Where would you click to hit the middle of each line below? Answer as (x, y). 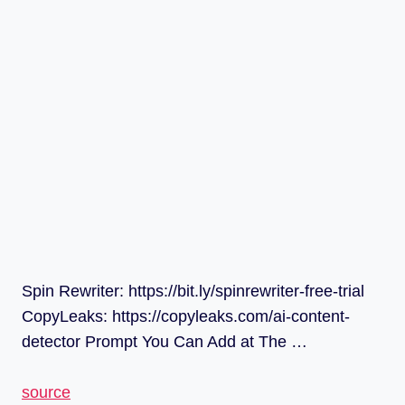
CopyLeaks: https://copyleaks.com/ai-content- (186, 316)
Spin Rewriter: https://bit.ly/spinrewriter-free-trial (193, 291)
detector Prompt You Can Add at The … (165, 341)
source (46, 392)
